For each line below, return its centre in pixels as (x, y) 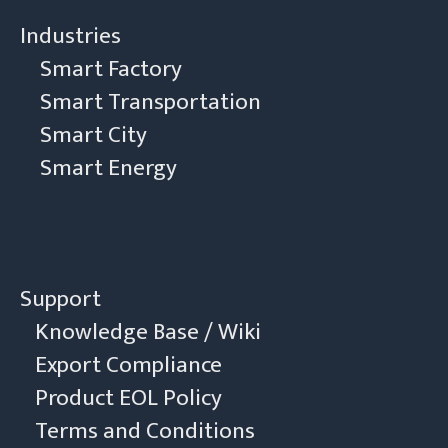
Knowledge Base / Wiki (148, 331)
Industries (70, 35)
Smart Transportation (150, 101)
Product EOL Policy (128, 397)
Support (60, 298)
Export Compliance (128, 364)
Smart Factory (111, 68)
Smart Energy (108, 167)
